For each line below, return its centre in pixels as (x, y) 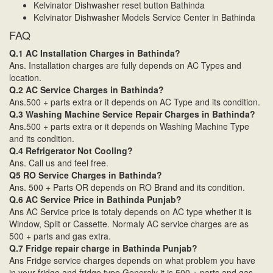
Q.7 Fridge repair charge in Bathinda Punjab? (103, 248)
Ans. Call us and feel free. (59, 163)
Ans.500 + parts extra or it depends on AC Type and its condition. (135, 102)
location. (25, 78)
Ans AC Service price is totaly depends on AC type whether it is (130, 212)
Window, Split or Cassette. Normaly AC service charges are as (129, 224)
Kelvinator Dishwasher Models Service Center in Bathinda (144, 17)
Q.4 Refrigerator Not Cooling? (71, 151)
